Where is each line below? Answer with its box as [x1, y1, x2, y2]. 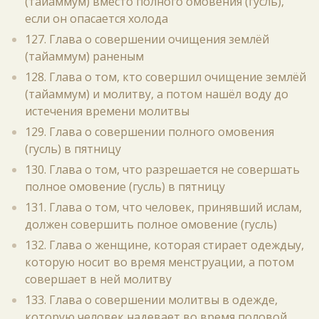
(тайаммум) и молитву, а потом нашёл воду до [25, 86, 288, 102]
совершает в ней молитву [25, 271, 172, 287]
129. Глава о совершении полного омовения [25, 124, 274, 140]
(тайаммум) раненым [25, 48, 144, 64]
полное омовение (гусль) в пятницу [25, 179, 225, 194]
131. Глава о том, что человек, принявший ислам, [25, 199, 302, 215]
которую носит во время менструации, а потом [25, 254, 294, 270]
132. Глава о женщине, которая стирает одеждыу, [25, 237, 304, 253]
